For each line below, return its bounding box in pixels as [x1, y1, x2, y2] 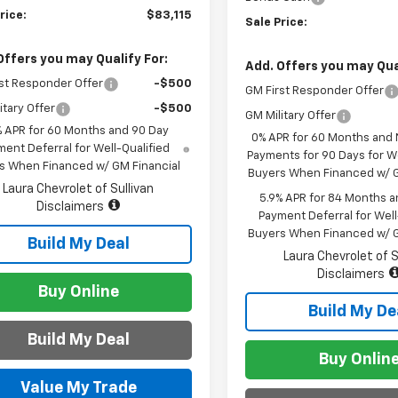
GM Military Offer [245, 109, 337, 122]
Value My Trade [20, 379, 137, 396]
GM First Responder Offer [245, 84, 385, 97]
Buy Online [37, 283, 119, 300]
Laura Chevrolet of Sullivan [3, 182, 154, 195]
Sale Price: [245, 16, 308, 28]
